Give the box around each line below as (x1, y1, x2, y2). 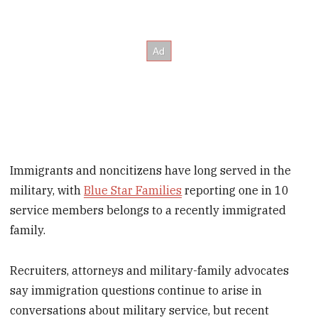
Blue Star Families (84, 182, 182, 197)
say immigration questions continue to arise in (10, 283, 263, 297)
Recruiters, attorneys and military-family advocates (10, 263, 290, 278)
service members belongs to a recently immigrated (10, 202, 287, 217)
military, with (10, 182, 84, 197)
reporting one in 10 (182, 182, 290, 197)
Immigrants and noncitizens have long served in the (10, 163, 292, 177)
